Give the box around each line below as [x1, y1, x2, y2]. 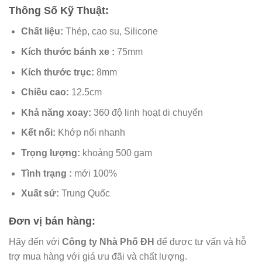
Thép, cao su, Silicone [63, 26, 158, 37]
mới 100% [74, 168, 117, 178]
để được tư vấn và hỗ [154, 237, 246, 247]
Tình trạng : [20, 168, 74, 178]
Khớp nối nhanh [57, 127, 125, 138]
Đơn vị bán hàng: [9, 215, 98, 227]
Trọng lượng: [20, 148, 82, 158]
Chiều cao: [20, 87, 69, 98]
